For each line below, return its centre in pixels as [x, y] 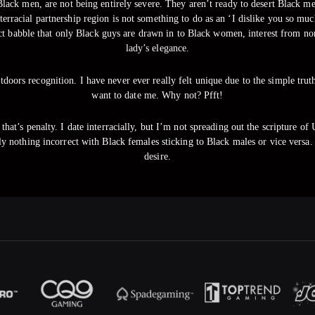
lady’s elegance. [157, 49]
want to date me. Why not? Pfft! [157, 95]
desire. [157, 157]
